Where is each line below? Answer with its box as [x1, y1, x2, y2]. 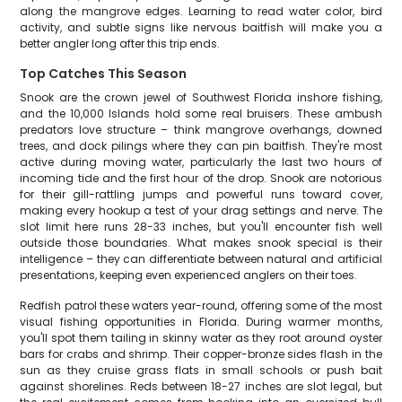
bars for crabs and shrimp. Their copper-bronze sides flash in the [20, 346, 382, 362]
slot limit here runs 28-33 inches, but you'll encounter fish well [20, 219, 382, 234]
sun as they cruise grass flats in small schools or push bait [20, 363, 382, 378]
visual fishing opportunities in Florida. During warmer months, [20, 314, 382, 329]
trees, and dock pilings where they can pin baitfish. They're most [20, 138, 382, 153]
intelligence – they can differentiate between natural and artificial [20, 251, 382, 267]
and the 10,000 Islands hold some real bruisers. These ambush [20, 106, 382, 121]
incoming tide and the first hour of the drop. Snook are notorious [20, 170, 382, 186]
